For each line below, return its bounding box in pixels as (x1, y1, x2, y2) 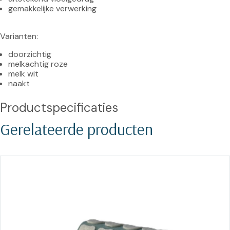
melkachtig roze (8, 59, 68, 69)
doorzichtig (8, 49, 51, 60)
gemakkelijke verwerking (8, 3, 97, 14)
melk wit (8, 68, 39, 79)
